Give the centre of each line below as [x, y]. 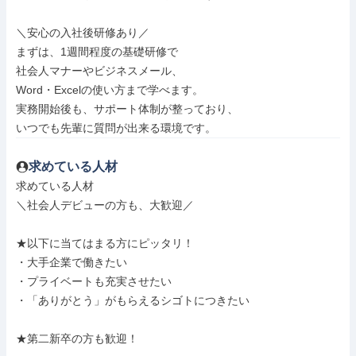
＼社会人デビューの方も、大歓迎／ [105, 205]
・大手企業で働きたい [72, 262]
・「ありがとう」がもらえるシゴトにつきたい [133, 300]
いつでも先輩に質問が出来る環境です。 [116, 128]
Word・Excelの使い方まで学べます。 [110, 90]
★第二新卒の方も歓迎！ [77, 339]
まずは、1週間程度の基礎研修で [97, 52]
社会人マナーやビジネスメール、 [99, 71]
